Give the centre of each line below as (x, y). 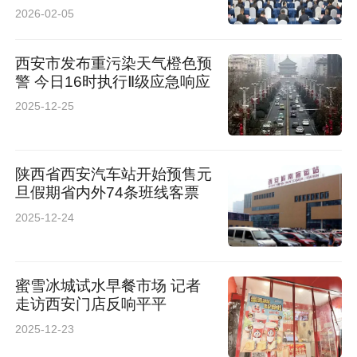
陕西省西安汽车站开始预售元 (114, 175)
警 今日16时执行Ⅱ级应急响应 (113, 81)
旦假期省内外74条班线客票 (108, 193)
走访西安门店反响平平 (91, 304)
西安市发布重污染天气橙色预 (114, 63)
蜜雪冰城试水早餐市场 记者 (108, 285)
